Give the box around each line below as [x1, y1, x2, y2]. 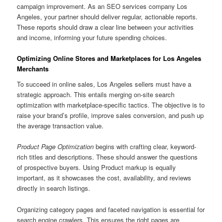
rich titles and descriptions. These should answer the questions [17, 152, 198, 162]
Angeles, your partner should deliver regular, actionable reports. [17, 11, 198, 21]
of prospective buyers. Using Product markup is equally [17, 163, 176, 172]
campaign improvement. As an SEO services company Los [17, 1, 188, 11]
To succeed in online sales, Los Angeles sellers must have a [17, 79, 192, 89]
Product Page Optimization [17, 142, 94, 152]
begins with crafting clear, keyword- [94, 142, 197, 152]
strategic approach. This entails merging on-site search [17, 90, 175, 100]
